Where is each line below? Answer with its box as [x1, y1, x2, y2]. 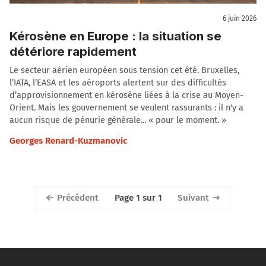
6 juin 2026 [223, 14, 256, 23]
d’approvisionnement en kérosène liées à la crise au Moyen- [9, 90, 243, 100]
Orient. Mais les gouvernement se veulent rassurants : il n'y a [9, 102, 243, 113]
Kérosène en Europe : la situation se [9, 28, 221, 43]
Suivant [178, 192, 210, 203]
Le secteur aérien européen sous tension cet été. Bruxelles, [9, 65, 239, 75]
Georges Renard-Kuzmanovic [9, 135, 127, 146]
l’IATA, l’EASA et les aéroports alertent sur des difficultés [9, 77, 226, 88]
